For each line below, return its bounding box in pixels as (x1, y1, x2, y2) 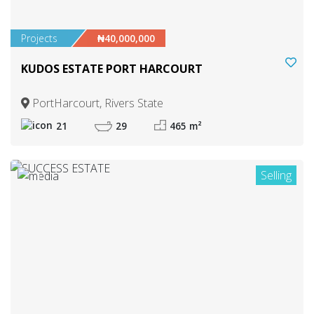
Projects (21, 31, 57, 45)
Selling (261, 167, 292, 183)
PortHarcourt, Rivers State (29, 95, 163, 111)
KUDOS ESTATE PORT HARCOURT (21, 60, 203, 76)
